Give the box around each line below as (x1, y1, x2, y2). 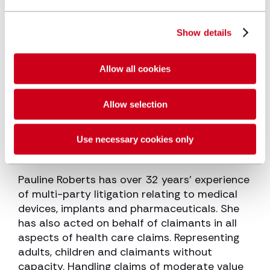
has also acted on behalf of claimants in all (18, 216, 237, 231)
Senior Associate (18, 134, 104, 149)
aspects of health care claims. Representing (18, 230, 239, 245)
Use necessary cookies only (77, 134, 193, 145)
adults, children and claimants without (18, 245, 212, 260)
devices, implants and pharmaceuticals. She (18, 201, 239, 216)
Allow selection (102, 99, 168, 109)
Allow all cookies (99, 63, 171, 74)
